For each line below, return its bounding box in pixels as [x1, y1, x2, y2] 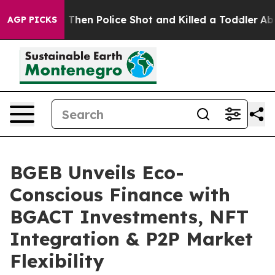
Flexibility [10, 249, 104, 273]
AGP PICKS [7, 14, 57, 25]
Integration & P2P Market [10, 227, 253, 250]
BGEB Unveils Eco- [10, 161, 184, 184]
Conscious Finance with [10, 183, 230, 206]
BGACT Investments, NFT [10, 205, 249, 228]
